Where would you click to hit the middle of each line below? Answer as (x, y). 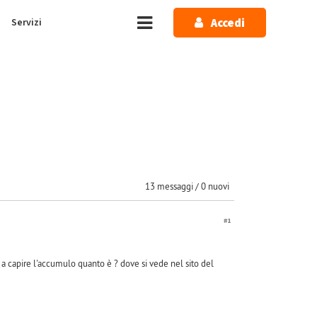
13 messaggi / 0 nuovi (187, 186)
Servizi (27, 23)
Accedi (228, 23)
